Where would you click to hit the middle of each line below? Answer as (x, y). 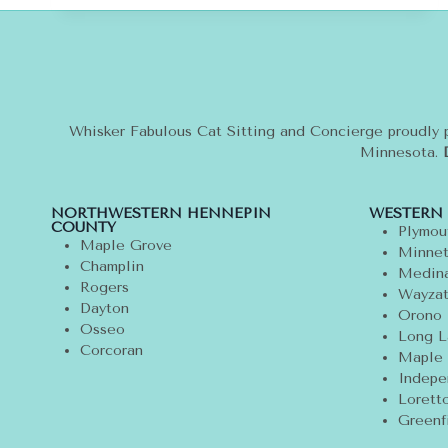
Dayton (106, 309)
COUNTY (83, 228)
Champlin (111, 267)
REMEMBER (228, 45)
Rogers (106, 288)
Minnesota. (401, 153)
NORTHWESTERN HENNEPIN (161, 214)
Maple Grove (128, 246)
